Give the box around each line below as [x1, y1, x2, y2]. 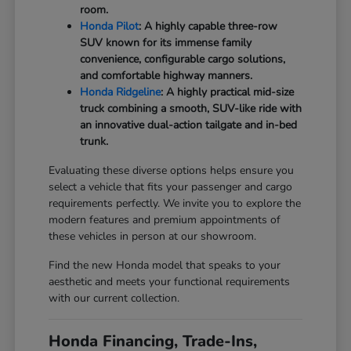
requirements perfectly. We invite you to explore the [49, 195, 302, 211]
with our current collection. [49, 290, 180, 306]
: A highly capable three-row [139, 18, 278, 34]
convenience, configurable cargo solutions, [80, 51, 286, 67]
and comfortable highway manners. [80, 67, 253, 83]
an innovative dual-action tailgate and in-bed [80, 117, 298, 132]
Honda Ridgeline [80, 84, 161, 100]
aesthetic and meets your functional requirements [49, 273, 291, 289]
